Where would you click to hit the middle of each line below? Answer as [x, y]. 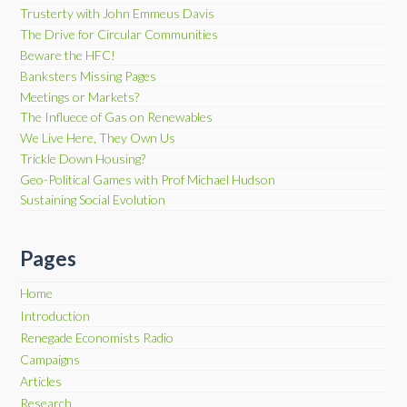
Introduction [55, 315]
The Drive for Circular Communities [119, 35]
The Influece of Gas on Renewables [117, 117]
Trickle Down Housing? [83, 158]
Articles [41, 382]
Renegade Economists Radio [97, 337]
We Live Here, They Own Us [98, 138]
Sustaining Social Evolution [93, 200]
